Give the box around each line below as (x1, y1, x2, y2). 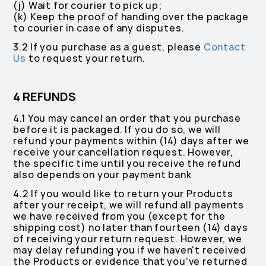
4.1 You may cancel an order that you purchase (13, 112, 241, 125)
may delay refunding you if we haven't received (13, 244, 246, 256)
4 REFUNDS (13, 89, 77, 104)
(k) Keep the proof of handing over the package (13, 11, 249, 23)
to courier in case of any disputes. (13, 22, 185, 34)
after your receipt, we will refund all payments (13, 199, 244, 211)
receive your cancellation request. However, (13, 146, 234, 159)
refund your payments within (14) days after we (13, 135, 249, 147)
